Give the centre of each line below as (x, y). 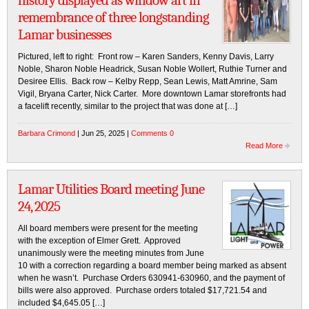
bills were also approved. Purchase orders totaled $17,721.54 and (142, 290)
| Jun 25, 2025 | (103, 133)
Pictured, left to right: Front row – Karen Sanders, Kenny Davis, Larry (146, 57)
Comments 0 (152, 133)
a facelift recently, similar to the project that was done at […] (128, 106)
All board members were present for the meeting (108, 228)
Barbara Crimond (47, 133)
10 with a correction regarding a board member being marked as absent (152, 266)
